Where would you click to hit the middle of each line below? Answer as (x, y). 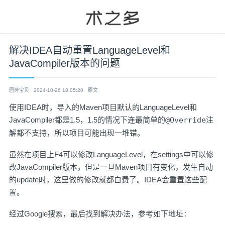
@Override (186, 120)
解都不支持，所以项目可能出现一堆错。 (77, 133)
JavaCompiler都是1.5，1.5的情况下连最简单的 (87, 120)
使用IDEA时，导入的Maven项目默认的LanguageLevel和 (103, 107)
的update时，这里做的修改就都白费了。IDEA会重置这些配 (108, 180)
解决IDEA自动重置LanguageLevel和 (90, 50)
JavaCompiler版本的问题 (65, 63)
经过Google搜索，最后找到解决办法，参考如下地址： (100, 214)
